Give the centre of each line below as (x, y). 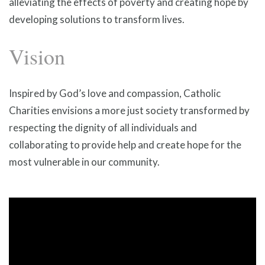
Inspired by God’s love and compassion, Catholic (115, 93)
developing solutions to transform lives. (97, 20)
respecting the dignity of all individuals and (103, 128)
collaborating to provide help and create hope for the (125, 145)
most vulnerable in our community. (84, 162)
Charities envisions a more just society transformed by (129, 111)
